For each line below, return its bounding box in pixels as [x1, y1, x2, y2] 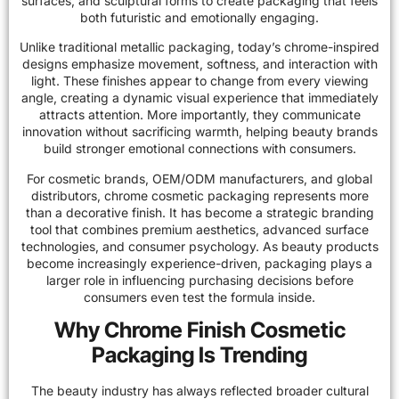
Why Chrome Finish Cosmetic [53, 317, 346, 344]
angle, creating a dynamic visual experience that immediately [20, 90, 379, 106]
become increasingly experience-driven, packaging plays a [27, 255, 372, 271]
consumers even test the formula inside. [84, 289, 315, 305]
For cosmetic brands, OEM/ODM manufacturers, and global [27, 170, 372, 186]
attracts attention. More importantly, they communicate [38, 107, 361, 123]
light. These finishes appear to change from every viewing [30, 73, 369, 89]
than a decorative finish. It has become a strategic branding [25, 204, 374, 220]
